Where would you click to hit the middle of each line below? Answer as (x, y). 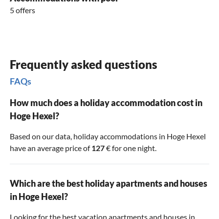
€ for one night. (131, 148)
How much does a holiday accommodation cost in (106, 103)
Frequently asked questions (84, 65)
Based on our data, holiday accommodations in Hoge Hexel (108, 136)
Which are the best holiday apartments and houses (109, 184)
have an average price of (51, 148)
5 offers (22, 10)
